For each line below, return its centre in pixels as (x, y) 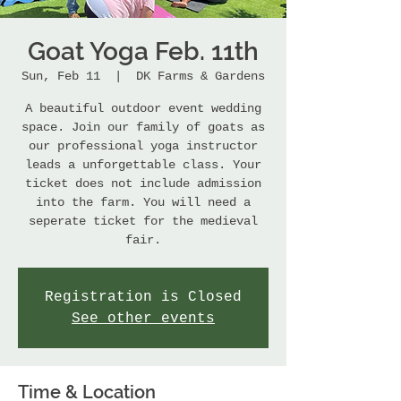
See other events (143, 319)
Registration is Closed (143, 297)
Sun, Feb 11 (61, 76)
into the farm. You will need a (143, 202)
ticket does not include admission (143, 183)
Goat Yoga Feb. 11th (143, 51)
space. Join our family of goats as (143, 127)
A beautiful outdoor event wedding (143, 108)
